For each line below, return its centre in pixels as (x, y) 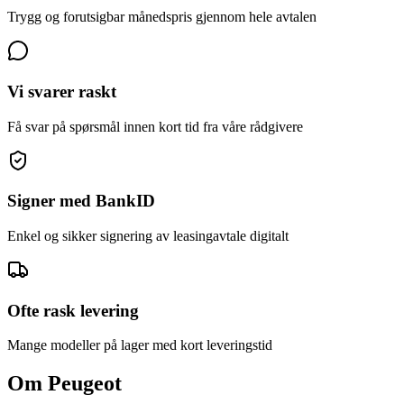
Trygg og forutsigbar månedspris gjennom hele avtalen (162, 17)
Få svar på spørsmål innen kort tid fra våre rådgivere (155, 126)
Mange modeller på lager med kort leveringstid (140, 345)
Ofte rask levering (73, 310)
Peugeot (85, 384)
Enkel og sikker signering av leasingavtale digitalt (148, 235)
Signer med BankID (81, 201)
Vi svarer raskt (62, 91)
